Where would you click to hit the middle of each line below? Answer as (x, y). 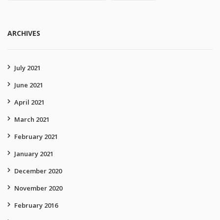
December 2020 (38, 171)
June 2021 (29, 85)
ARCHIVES (24, 33)
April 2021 (29, 102)
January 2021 (34, 154)
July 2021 (27, 68)
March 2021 (32, 119)
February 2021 (36, 137)
